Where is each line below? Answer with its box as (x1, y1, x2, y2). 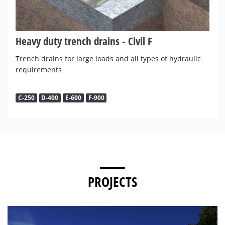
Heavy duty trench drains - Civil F (16, 34, 152, 48)
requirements (16, 64, 62, 74)
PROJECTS (88, 172, 137, 191)
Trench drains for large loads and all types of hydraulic (16, 53, 201, 63)
